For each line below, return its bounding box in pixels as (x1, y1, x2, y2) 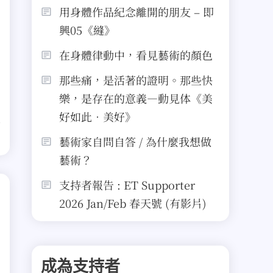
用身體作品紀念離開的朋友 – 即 (59, 4, 214, 19)
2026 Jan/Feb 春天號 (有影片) (59, 195, 207, 211)
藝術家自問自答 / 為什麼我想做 (59, 133, 211, 149)
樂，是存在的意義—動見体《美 (59, 90, 213, 106)
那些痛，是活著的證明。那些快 (59, 72, 213, 88)
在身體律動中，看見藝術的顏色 (59, 47, 213, 63)
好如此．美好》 (59, 108, 136, 124)
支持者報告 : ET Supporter (59, 177, 195, 193)
